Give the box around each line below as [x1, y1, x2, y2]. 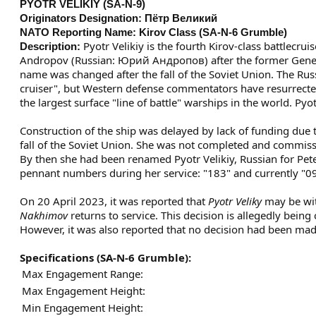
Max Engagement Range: [22, 266, 143, 281]
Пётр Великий [145, 11, 217, 24]
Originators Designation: [20, 11, 142, 24]
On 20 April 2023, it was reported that [20, 193, 208, 208]
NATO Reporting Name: [20, 25, 136, 38]
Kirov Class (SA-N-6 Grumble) [139, 25, 287, 38]
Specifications [20, 250, 97, 265]
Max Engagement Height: [22, 283, 145, 298]
